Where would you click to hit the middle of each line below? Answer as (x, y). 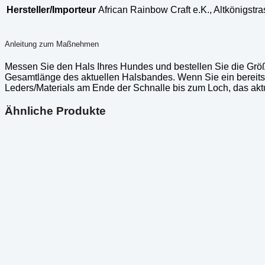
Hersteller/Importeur (51, 9)
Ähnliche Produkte (55, 111)
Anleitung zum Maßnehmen (52, 44)
